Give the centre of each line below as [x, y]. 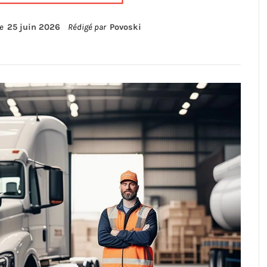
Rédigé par [88, 27]
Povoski [125, 27]
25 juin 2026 [33, 27]
